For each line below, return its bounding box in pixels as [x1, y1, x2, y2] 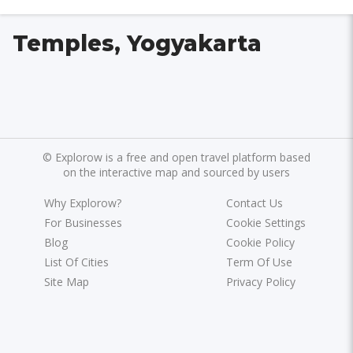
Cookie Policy [225, 234, 295, 250]
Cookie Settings [225, 214, 306, 230]
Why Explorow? [44, 195, 122, 210]
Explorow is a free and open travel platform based [55, 149, 310, 165]
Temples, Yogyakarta [13, 30, 262, 57]
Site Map [44, 273, 90, 289]
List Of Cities [44, 254, 110, 269]
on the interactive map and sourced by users [63, 164, 290, 180]
